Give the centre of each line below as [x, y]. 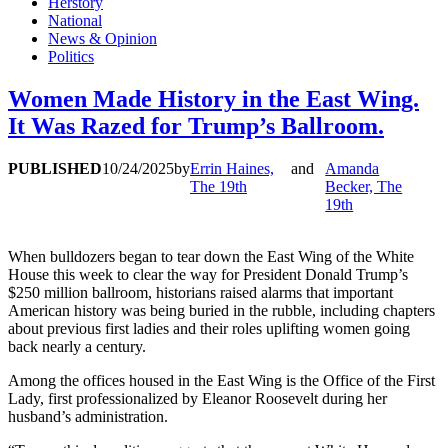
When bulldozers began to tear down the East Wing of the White [211, 257]
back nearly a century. [77, 347]
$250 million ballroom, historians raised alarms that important [200, 293]
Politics [71, 57]
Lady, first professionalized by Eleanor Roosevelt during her [197, 399]
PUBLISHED [55, 169]
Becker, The [364, 187]
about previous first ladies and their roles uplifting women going [209, 329]
